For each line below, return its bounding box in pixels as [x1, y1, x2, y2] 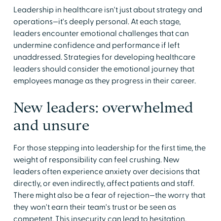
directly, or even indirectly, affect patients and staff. [13, 178, 194, 188]
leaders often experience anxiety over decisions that [13, 166, 200, 177]
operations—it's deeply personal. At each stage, [13, 16, 181, 27]
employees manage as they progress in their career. [13, 75, 196, 86]
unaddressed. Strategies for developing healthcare [13, 52, 195, 62]
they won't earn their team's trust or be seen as [13, 202, 176, 212]
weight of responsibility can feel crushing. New [13, 154, 180, 165]
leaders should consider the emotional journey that [13, 64, 194, 74]
